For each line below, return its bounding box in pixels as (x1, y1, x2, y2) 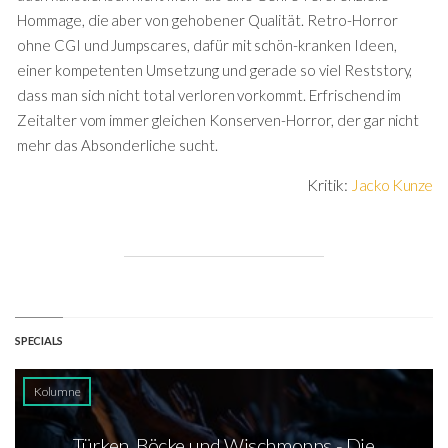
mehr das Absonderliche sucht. (17, 136, 218, 154)
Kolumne (34, 384, 81, 399)
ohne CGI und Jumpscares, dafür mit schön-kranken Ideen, (17, 36, 397, 54)
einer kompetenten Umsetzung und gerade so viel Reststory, (17, 61, 413, 79)
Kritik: (307, 175, 352, 194)
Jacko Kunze (351, 175, 433, 194)
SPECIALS (15, 333, 64, 347)
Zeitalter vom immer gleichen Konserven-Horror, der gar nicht (17, 111, 420, 129)
